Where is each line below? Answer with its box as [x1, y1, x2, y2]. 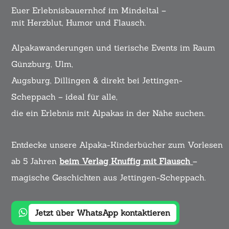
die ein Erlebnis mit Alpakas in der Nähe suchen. [11, 107, 205, 118]
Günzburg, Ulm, [11, 58, 74, 69]
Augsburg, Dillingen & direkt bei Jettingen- [11, 75, 183, 85]
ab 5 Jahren [11, 155, 60, 166]
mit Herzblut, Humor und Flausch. [11, 17, 146, 28]
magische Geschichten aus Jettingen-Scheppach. [11, 172, 206, 182]
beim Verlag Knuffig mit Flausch [59, 155, 191, 166]
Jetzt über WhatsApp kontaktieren [35, 207, 171, 218]
